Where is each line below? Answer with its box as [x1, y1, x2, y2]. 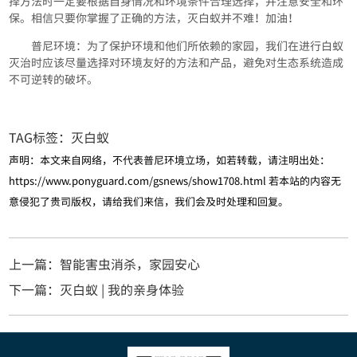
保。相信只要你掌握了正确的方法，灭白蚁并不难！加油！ [9, 10, 300, 26]
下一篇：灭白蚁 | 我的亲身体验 [9, 280, 185, 300]
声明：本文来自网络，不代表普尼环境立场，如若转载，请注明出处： [9, 152, 331, 168]
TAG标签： [9, 127, 72, 147]
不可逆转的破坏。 [9, 71, 99, 88]
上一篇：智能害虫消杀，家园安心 [9, 254, 201, 274]
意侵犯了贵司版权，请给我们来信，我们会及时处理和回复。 [9, 194, 289, 210]
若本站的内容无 [266, 173, 342, 189]
